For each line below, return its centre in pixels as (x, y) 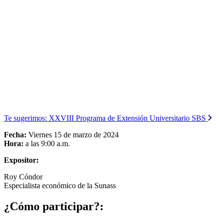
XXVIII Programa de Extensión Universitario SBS (127, 118)
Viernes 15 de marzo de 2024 (74, 134)
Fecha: (16, 134)
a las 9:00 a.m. (47, 143)
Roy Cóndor (23, 176)
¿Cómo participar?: (54, 206)
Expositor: (21, 160)
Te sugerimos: (25, 118)
